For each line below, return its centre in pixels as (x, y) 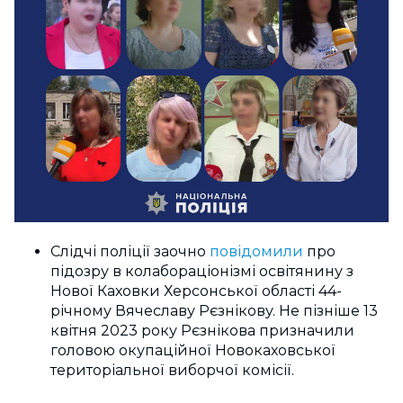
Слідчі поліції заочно (130, 251)
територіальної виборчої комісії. (172, 370)
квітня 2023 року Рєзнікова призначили (202, 330)
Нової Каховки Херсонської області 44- (196, 291)
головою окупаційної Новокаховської (193, 350)
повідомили (258, 251)
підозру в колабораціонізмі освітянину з (202, 271)
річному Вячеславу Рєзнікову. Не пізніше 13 (214, 310)
